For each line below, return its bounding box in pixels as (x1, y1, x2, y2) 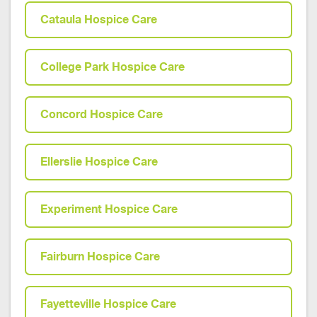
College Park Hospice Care (40, 60, 185, 74)
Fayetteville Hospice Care (40, 297, 176, 311)
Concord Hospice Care (40, 108, 163, 121)
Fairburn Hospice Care (40, 250, 160, 263)
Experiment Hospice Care (40, 202, 178, 216)
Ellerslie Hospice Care (40, 155, 158, 168)
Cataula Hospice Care (40, 13, 157, 26)
